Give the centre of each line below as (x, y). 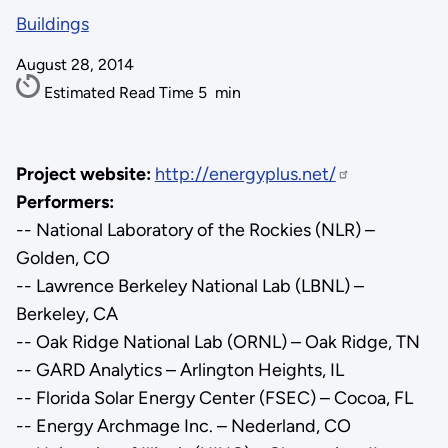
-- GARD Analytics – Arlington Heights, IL (179, 369)
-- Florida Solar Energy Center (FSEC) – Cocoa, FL (214, 397)
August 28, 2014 (74, 64)
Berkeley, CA (66, 313)
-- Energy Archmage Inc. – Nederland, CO (183, 425)
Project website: (83, 173)
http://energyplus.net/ (245, 173)
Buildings (52, 24)
